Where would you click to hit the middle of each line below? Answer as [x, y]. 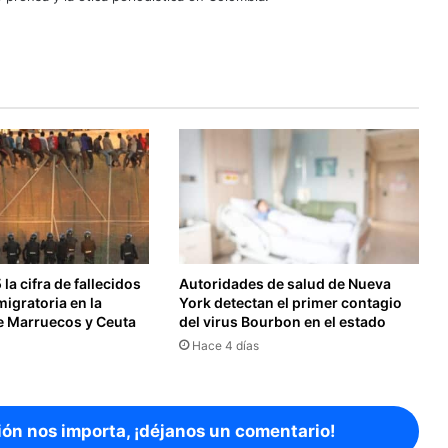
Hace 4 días [225, 346]
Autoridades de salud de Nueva [284, 284]
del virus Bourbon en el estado [282, 322]
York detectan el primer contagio [290, 303]
